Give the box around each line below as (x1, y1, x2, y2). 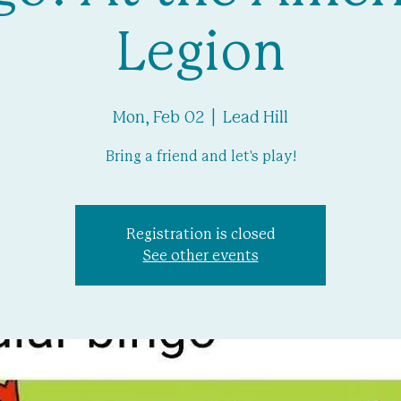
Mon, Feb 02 (113, 110, 204, 126)
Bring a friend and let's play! (105, 149, 296, 164)
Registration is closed (125, 227, 276, 242)
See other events (142, 249, 259, 263)
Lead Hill (223, 110, 288, 126)
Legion (115, 27, 286, 81)
